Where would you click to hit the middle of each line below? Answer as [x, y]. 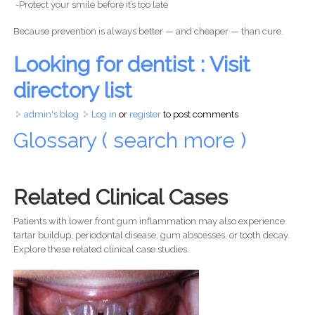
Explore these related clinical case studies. [101, 249]
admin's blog [51, 114]
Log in [104, 114]
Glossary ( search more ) [132, 140]
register [145, 114]
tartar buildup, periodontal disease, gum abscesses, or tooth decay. [151, 235]
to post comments [199, 114]
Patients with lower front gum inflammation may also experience [149, 221]
